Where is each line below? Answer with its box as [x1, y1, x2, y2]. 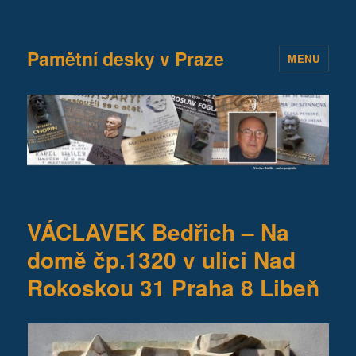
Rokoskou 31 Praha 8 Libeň [27, 270, 320, 304]
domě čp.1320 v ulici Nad [27, 242, 296, 276]
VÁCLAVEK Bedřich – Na [27, 215, 290, 248]
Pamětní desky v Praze [27, 44, 225, 72]
